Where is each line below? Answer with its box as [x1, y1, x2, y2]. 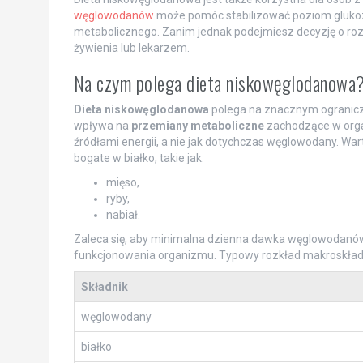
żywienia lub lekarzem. [73, 41, 190, 54]
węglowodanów [73, 8, 154, 22]
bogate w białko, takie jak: [73, 151, 204, 164]
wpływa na [73, 118, 131, 132]
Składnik [80, 280, 128, 293]
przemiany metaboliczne [130, 118, 264, 132]
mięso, [105, 175, 139, 189]
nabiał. [105, 207, 140, 221]
